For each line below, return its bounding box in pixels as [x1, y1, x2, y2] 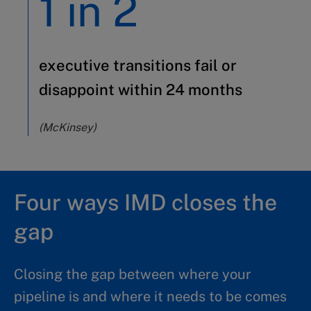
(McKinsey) [39, 121, 96, 134]
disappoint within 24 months [39, 81, 242, 99]
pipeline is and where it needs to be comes [14, 288, 287, 305]
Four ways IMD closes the [14, 190, 277, 215]
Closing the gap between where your [14, 266, 251, 283]
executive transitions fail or [39, 56, 237, 74]
